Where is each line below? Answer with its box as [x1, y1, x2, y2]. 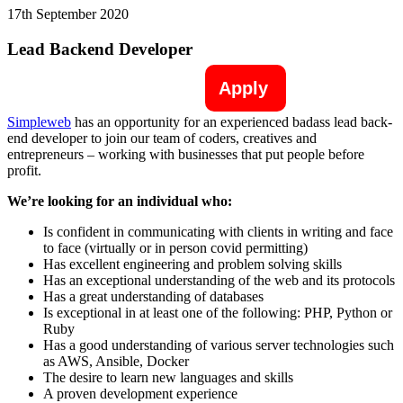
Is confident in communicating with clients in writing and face [43, 224, 393, 240]
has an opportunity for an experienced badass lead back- [71, 114, 392, 130]
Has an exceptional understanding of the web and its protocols [43, 273, 395, 289]
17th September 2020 [7, 5, 129, 22]
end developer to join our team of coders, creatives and [7, 130, 317, 147]
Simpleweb [7, 114, 71, 130]
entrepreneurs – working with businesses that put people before [7, 147, 364, 163]
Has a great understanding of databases [43, 289, 264, 305]
